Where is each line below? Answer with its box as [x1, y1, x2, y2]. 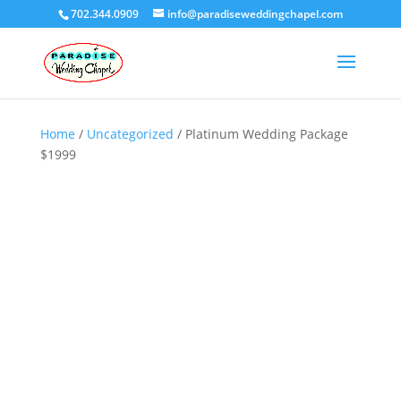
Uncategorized [86, 125, 174, 142]
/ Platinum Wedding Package [173, 125, 348, 142]
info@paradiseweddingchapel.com [166, 6, 343, 21]
